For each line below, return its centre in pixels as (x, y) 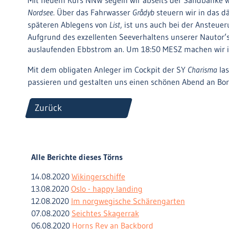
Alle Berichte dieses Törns (77, 157)
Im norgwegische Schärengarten (128, 201)
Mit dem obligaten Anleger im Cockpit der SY (108, 70)
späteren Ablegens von (68, 25)
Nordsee (40, 12)
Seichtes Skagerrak (105, 213)
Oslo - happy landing (107, 189)
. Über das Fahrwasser (93, 12)
